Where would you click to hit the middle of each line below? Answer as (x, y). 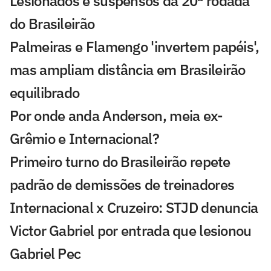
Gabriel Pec (45, 254)
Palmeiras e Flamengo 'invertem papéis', (135, 47)
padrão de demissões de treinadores (122, 185)
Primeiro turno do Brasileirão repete (120, 162)
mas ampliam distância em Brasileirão (128, 70)
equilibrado (45, 93)
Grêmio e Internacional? (84, 139)
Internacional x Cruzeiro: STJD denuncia (134, 208)
